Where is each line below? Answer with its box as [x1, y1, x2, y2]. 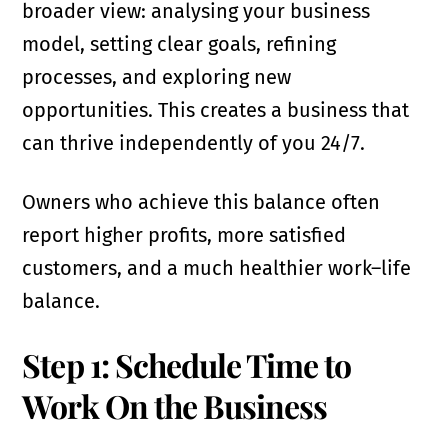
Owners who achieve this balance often [22, 190, 381, 215]
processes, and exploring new [22, 65, 292, 90]
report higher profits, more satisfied [22, 223, 347, 248]
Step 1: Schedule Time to [22, 343, 352, 387]
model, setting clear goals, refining [22, 32, 337, 57]
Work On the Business [22, 384, 328, 428]
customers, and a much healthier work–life [22, 256, 412, 281]
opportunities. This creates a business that [22, 98, 410, 123]
